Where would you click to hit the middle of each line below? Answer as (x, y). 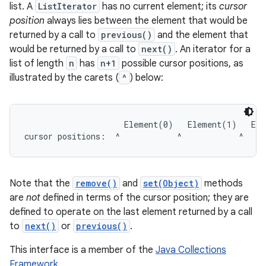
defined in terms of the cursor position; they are (145, 198)
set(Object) (171, 183)
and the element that (202, 35)
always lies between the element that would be (146, 21)
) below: (147, 78)
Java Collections (191, 250)
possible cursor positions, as (181, 64)
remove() (96, 183)
